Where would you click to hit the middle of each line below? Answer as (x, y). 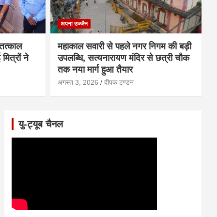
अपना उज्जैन (74, 23)
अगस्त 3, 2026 (78, 82)
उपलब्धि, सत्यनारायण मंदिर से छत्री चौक (123, 58)
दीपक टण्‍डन (119, 82)
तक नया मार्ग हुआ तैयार (95, 69)
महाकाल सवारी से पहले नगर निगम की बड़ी (124, 46)
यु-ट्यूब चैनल (41, 124)
